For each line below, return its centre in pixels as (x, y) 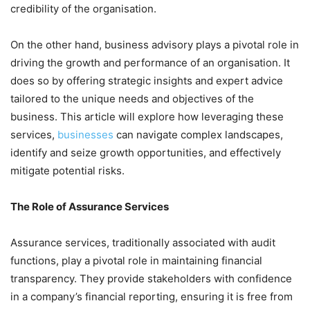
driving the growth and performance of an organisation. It (150, 63)
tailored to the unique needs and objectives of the (132, 99)
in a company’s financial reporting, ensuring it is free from (152, 297)
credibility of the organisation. (83, 9)
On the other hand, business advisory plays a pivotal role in (155, 45)
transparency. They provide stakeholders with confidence (151, 279)
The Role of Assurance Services (90, 207)
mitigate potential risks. (69, 171)
